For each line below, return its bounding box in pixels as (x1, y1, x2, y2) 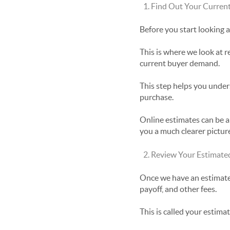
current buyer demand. (140, 58, 220, 68)
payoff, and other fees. (140, 184, 217, 194)
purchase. (140, 92, 174, 102)
